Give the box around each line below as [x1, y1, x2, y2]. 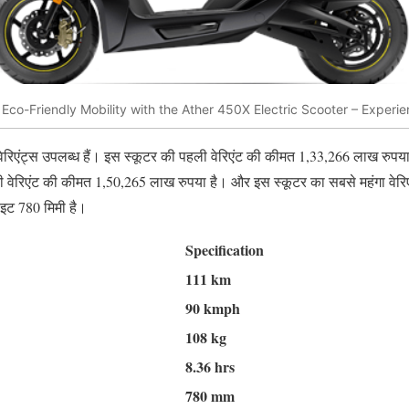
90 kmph [185, 298, 240, 320]
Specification [185, 239, 264, 261]
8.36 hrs [185, 356, 235, 378]
